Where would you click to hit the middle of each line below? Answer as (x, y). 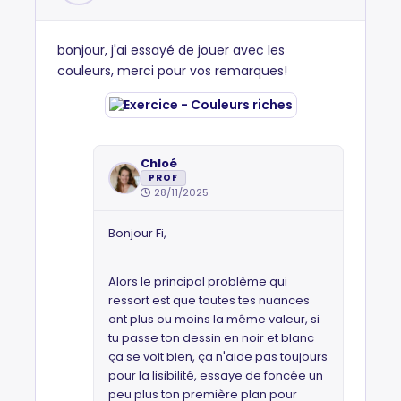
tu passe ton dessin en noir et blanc (211, 338)
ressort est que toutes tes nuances (209, 300)
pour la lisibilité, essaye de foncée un (216, 375)
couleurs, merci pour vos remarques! (172, 71)
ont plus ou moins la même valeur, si (214, 319)
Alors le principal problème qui (198, 282)
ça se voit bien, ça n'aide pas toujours (218, 357)
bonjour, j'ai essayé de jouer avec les (171, 50)
